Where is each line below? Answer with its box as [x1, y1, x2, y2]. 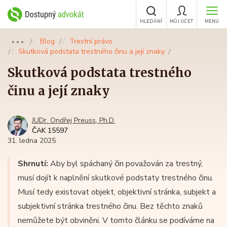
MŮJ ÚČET [170, 18, 193, 24]
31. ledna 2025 [8, 136, 56, 145]
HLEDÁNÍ [139, 18, 163, 24]
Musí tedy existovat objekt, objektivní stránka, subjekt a [18, 186, 216, 198]
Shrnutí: [18, 158, 48, 169]
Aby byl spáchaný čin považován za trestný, [48, 158, 203, 169]
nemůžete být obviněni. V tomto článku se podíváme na [18, 215, 214, 226]
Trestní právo [69, 36, 112, 46]
